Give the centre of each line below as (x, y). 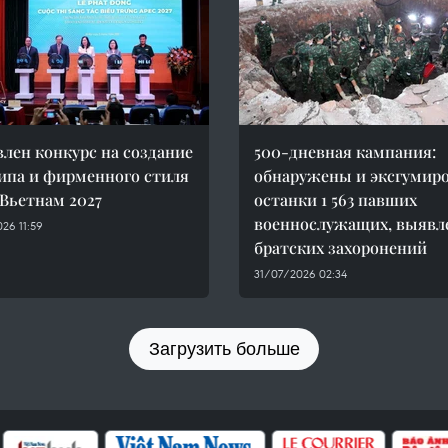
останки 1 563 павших (335, 199)
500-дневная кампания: (345, 151)
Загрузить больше (224, 348)
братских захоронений (340, 247)
